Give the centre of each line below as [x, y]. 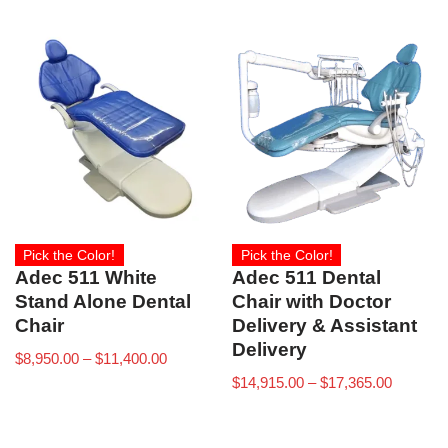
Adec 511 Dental [307, 277]
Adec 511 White [86, 277]
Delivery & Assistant [325, 325]
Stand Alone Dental [103, 301]
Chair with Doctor [312, 301]
